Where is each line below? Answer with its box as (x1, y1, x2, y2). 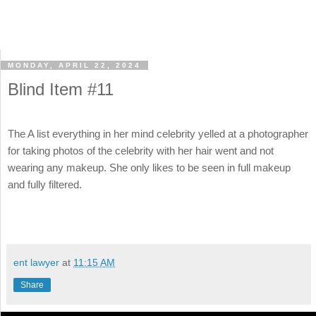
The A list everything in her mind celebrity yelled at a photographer (8, 128, 308, 140)
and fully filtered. (8, 178, 85, 191)
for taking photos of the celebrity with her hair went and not (8, 145, 274, 157)
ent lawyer (13, 256, 59, 268)
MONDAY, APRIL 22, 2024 (8, 61, 141, 70)
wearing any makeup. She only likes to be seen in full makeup (8, 162, 291, 174)
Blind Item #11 (8, 80, 114, 99)
